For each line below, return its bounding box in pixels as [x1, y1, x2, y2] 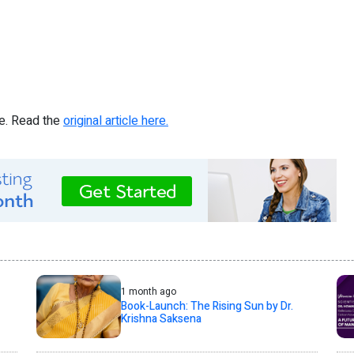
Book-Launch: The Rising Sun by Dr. [120, 298, 293, 315]
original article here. [63, 111, 168, 131]
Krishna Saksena [120, 311, 201, 328]
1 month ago [120, 284, 176, 299]
